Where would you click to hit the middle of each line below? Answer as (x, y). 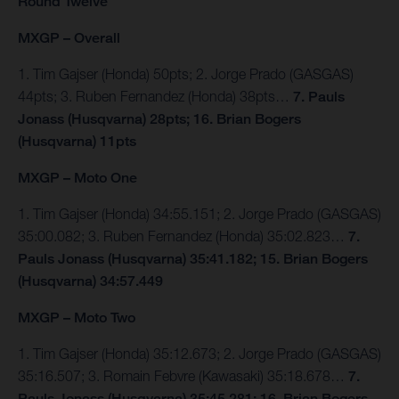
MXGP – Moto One (77, 178)
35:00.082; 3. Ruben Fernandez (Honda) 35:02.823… (183, 236)
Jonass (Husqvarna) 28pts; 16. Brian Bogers (159, 119)
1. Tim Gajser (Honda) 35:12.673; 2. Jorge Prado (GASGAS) (199, 354)
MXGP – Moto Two (77, 318)
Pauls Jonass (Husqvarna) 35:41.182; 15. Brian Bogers (193, 259)
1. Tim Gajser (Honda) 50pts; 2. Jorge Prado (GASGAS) (186, 74)
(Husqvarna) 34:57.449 (90, 281)
